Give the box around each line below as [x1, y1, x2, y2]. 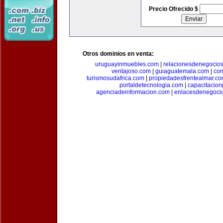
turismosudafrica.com [87, 75, 144, 82]
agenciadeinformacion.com [96, 89, 170, 96]
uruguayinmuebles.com [95, 61, 159, 68]
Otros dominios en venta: [83, 50, 154, 57]
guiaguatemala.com [155, 68, 209, 75]
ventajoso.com [111, 68, 151, 75]
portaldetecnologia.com [119, 82, 183, 89]
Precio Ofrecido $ [148, 5, 200, 12]
